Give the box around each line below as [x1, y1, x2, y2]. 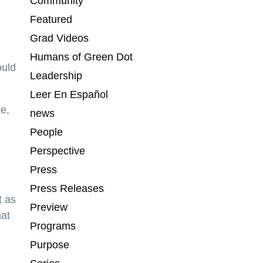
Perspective [29, 145, 85, 157]
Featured [29, 14, 72, 26]
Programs [29, 220, 76, 232]
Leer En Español [29, 89, 108, 101]
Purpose [29, 239, 69, 251]
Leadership [29, 70, 82, 82]
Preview [29, 201, 68, 214]
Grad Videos [29, 32, 89, 45]
